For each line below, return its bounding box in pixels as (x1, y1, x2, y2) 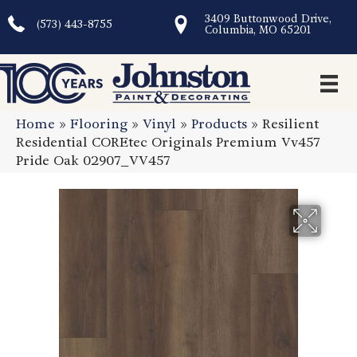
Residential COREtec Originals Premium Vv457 (16, 134, 320, 151)
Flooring (70, 116, 127, 133)
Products (191, 116, 247, 133)
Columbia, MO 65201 (204, 23, 311, 37)
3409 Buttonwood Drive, (204, 12, 331, 25)
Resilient (262, 116, 319, 133)
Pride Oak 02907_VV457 (16, 152, 170, 170)
